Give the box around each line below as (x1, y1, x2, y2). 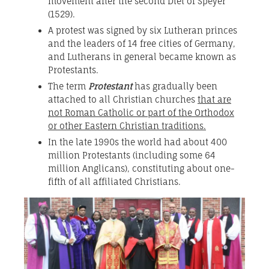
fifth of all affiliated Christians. (48, 177, 181, 187)
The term (48, 81, 88, 92)
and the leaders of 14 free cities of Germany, (48, 38, 235, 49)
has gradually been (132, 81, 217, 92)
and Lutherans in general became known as (48, 52, 236, 62)
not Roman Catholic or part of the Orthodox (48, 107, 234, 118)
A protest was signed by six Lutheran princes (48, 25, 237, 36)
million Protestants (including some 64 (48, 150, 216, 161)
